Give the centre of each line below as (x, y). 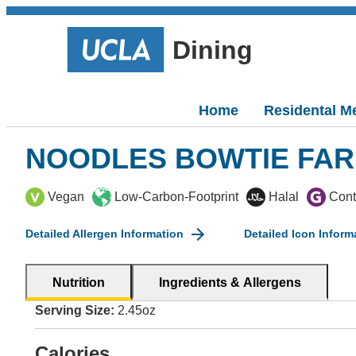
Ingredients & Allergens (230, 282)
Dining (213, 50)
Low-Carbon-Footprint (176, 197)
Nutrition (79, 282)
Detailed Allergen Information (104, 234)
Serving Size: (75, 310)
